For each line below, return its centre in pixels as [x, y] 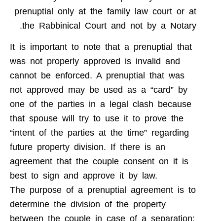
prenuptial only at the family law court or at [105, 11]
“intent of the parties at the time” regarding [99, 133]
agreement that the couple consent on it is [99, 162]
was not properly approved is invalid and [95, 61]
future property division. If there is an [88, 147]
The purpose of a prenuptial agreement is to [103, 190]
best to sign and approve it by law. [84, 176]
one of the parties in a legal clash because [101, 104]
